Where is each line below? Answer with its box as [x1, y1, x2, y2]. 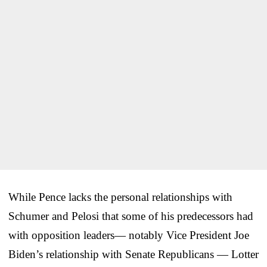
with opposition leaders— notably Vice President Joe [8, 228, 249, 241]
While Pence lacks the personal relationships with [8, 190, 232, 203]
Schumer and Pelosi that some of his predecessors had [8, 209, 253, 222]
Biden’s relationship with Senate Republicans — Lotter [8, 247, 259, 260]
